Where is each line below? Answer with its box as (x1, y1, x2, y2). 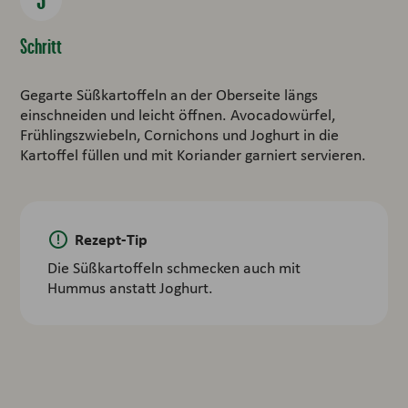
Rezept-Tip (75, 227, 148, 250)
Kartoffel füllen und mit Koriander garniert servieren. (20, 143, 367, 166)
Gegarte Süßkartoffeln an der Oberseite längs (20, 83, 319, 106)
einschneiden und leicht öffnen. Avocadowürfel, (20, 103, 336, 126)
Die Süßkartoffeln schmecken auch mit (47, 256, 301, 279)
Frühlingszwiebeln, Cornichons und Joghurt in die (20, 123, 340, 146)
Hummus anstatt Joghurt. (47, 276, 214, 299)
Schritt (20, 33, 63, 58)
